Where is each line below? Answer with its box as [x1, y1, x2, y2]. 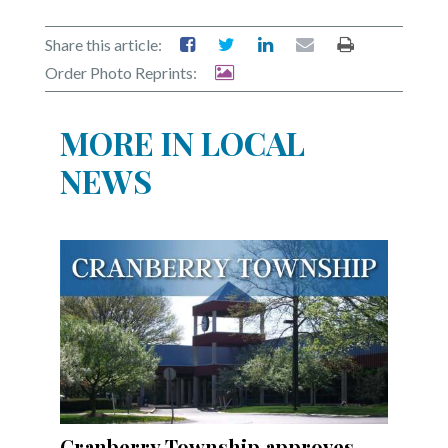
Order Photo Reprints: [45, 63, 197, 83]
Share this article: [45, 35, 162, 55]
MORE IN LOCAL [60, 121, 305, 165]
